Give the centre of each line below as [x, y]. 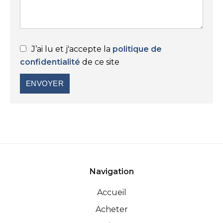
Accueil [111, 192]
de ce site [100, 62]
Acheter [111, 209]
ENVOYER [45, 83]
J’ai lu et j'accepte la [72, 49]
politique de [137, 49]
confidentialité [50, 62]
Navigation [111, 171]
